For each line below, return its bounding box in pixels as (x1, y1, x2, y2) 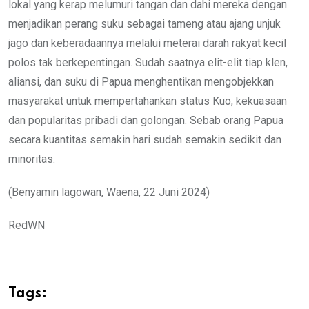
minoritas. (8, 152, 55, 166)
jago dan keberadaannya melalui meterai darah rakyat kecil (8, 37, 286, 50)
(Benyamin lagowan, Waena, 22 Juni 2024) (8, 186, 210, 199)
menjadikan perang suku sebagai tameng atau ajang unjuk (8, 17, 281, 31)
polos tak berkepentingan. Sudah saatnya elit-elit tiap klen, (8, 56, 288, 70)
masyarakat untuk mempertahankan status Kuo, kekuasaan (8, 94, 287, 108)
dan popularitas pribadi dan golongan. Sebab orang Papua (8, 114, 283, 128)
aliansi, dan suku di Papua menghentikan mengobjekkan (8, 75, 274, 89)
